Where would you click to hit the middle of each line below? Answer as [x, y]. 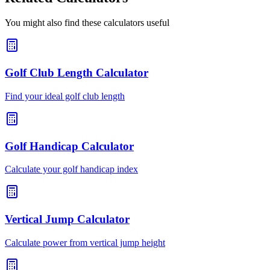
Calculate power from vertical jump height [85, 242]
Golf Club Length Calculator [77, 73]
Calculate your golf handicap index [71, 169]
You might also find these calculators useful [87, 23]
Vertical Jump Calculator [67, 219]
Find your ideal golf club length [65, 96]
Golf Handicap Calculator [69, 146]
